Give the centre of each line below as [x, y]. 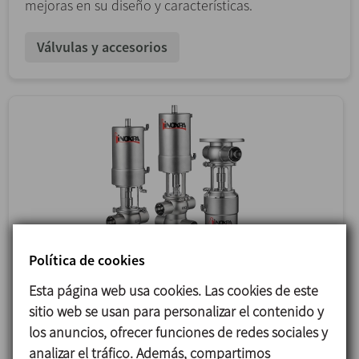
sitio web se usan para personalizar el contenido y [176, 311]
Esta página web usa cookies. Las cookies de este [173, 290]
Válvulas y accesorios [102, 46]
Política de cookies [87, 260]
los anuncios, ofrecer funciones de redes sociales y [178, 332]
